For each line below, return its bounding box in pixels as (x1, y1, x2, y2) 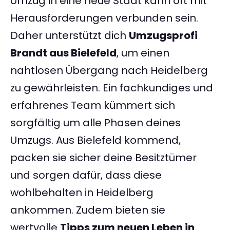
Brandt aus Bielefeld (10, 46, 117, 61)
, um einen (117, 46, 169, 61)
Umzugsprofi (129, 28, 198, 43)
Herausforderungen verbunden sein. (10, 11, 198, 26)
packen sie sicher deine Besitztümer (10, 150, 197, 165)
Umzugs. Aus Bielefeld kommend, (10, 133, 181, 148)
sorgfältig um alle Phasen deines (10, 116, 181, 130)
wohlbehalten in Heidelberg (10, 185, 154, 200)
